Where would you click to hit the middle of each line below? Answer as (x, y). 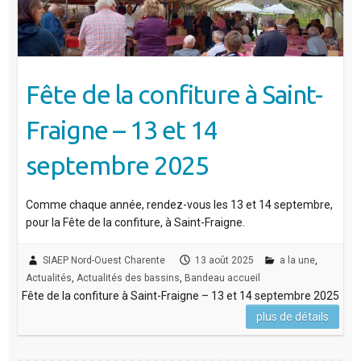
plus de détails (293, 317)
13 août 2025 (224, 261)
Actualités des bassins (128, 278)
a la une (297, 261)
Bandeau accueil (222, 278)
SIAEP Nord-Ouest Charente (104, 261)
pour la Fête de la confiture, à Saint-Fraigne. (135, 223)
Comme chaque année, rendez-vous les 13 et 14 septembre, (179, 205)
